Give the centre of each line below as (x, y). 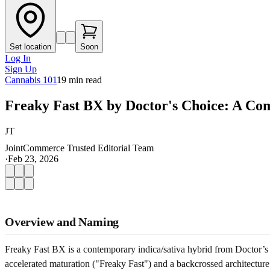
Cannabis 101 (31, 80)
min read (84, 80)
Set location (30, 47)
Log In (18, 58)
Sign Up (21, 69)
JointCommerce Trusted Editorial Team (79, 148)
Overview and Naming (62, 221)
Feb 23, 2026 (33, 159)
